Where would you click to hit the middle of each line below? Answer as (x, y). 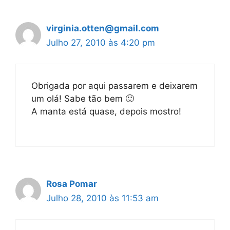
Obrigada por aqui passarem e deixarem (114, 85)
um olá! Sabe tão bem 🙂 (83, 98)
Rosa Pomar (72, 184)
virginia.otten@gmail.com (103, 28)
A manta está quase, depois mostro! (106, 111)
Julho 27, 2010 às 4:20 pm (101, 43)
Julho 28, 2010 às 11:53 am (102, 198)
